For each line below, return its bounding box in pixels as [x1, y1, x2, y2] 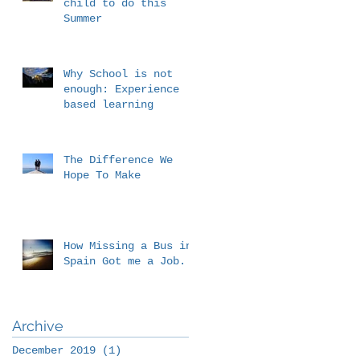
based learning [63, 97, 153, 111]
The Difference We [63, 153, 173, 166]
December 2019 [12, 343, 96, 357]
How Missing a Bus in [63, 239, 192, 252]
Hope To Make [63, 168, 141, 182]
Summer [63, 11, 102, 25]
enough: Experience [63, 82, 179, 96]
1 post [121, 343, 160, 357]
